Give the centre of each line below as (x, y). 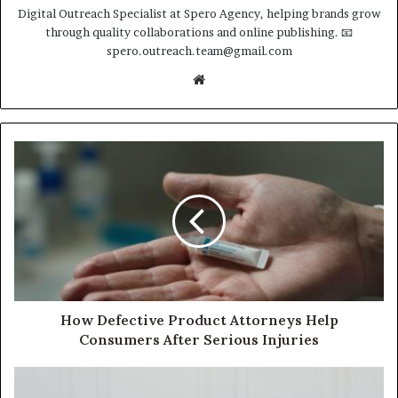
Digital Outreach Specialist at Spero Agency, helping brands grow (199, 13)
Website (230, 78)
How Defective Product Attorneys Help (199, 319)
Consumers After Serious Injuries (199, 339)
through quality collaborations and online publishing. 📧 (199, 32)
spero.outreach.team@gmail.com (199, 50)
